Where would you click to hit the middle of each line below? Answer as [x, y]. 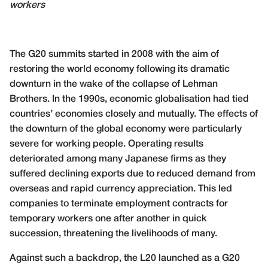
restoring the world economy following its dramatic [120, 70]
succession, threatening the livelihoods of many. [113, 234]
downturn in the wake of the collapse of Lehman [114, 85]
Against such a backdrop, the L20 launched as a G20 [125, 259]
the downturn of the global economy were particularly [126, 130]
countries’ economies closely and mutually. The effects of [134, 115]
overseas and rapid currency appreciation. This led [121, 189]
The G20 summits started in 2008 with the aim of [114, 55]
